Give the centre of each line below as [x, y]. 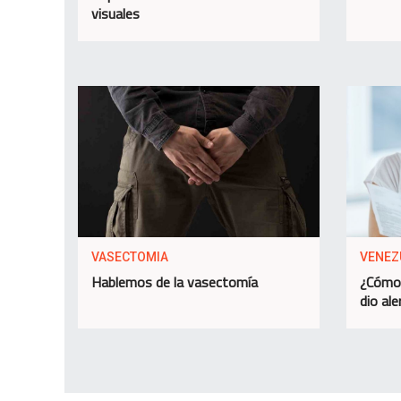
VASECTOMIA [130, 256]
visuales [115, 13]
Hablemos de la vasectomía [175, 282]
